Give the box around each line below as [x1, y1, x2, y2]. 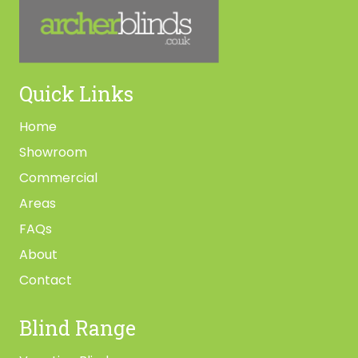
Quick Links [19, 80, 133, 107]
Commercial [19, 168, 97, 187]
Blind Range [19, 314, 136, 341]
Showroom [19, 142, 87, 161]
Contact [19, 270, 72, 289]
